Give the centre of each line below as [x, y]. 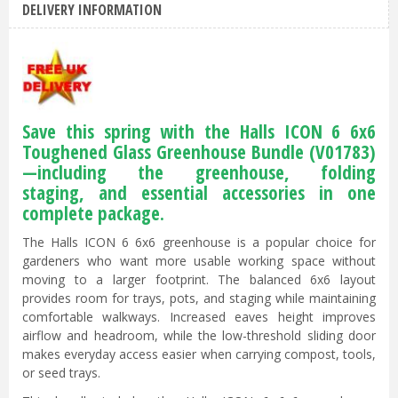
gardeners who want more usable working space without [199, 261]
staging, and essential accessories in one [199, 193]
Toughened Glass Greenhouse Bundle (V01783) [199, 152]
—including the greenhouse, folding [199, 173]
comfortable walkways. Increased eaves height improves [199, 317]
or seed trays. [61, 373]
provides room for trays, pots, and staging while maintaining [199, 298]
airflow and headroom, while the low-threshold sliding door [199, 336]
